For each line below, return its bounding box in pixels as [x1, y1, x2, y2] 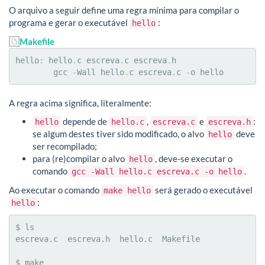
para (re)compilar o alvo [33, 153, 127, 164]
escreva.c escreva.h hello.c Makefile [15, 234, 200, 244]
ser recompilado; [33, 141, 97, 152]
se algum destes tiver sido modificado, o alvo [33, 128, 206, 140]
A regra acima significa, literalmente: [9, 97, 151, 108]
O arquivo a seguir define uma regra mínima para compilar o [9, 5, 239, 16]
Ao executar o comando [9, 184, 101, 195]
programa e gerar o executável [9, 17, 130, 28]
